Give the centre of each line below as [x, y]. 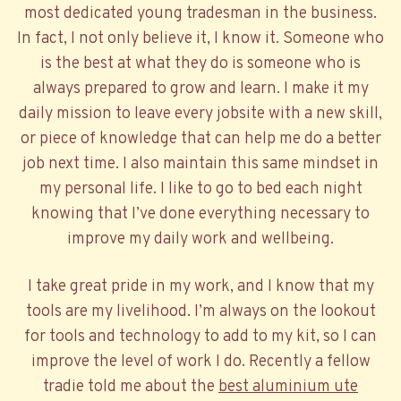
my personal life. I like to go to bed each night [200, 189]
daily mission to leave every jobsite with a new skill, [200, 114]
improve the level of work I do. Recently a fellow [200, 363]
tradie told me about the [131, 388]
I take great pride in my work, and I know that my [200, 287]
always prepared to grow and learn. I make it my [200, 89]
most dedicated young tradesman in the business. [200, 14]
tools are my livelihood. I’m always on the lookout [200, 312]
